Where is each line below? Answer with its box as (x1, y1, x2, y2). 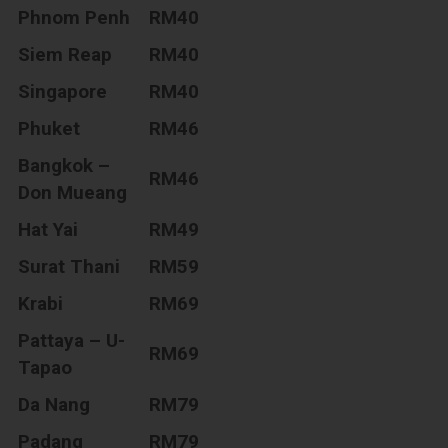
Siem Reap (18, 42, 113, 66)
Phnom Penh (18, 5, 131, 29)
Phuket (18, 116, 81, 140)
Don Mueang (18, 180, 128, 204)
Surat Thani (18, 254, 121, 278)
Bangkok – (18, 153, 111, 177)
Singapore (18, 79, 108, 103)
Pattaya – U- (18, 328, 126, 352)
